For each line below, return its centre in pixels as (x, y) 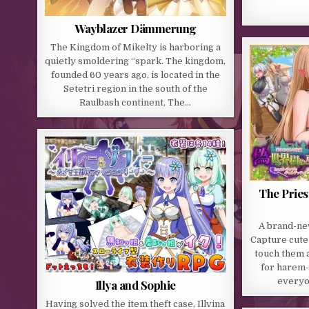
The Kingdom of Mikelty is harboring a (135, 47)
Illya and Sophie (135, 285)
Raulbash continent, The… (136, 102)
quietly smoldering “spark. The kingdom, (136, 61)
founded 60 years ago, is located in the (135, 74)
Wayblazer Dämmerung (136, 28)
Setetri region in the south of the (135, 88)
